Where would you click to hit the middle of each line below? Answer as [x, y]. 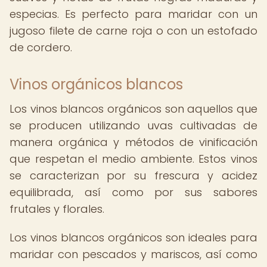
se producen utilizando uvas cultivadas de [133, 125]
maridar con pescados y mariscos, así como [133, 254]
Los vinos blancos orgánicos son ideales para [133, 237]
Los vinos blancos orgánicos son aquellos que [133, 109]
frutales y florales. [57, 209]
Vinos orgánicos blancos [96, 84]
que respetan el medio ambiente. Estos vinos [133, 159]
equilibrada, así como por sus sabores [133, 192]
